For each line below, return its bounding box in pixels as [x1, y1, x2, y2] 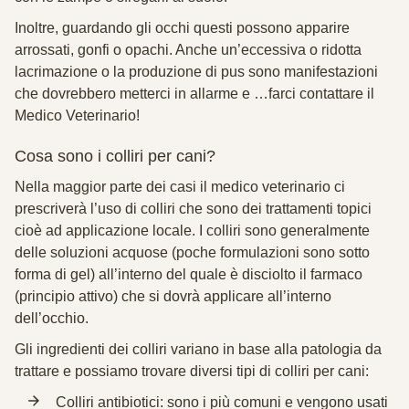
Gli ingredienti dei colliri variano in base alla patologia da [15, 341, 382, 357]
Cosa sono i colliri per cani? [15, 147, 215, 165]
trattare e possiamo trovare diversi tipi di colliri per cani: [15, 363, 369, 379]
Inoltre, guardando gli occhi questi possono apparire [15, 20, 350, 36]
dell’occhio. [15, 310, 89, 326]
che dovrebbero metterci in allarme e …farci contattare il [15, 86, 374, 101]
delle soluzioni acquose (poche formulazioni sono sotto [15, 245, 370, 260]
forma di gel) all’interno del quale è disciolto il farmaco [15, 267, 362, 282]
